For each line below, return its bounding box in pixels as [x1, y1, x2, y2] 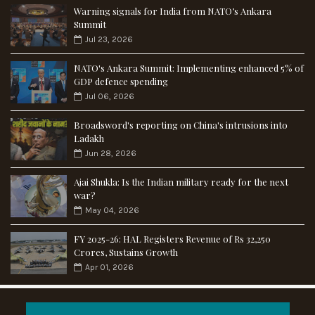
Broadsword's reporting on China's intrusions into [74, 119, 288, 131]
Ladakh [74, 132, 104, 145]
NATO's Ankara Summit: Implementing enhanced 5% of [74, 62, 304, 75]
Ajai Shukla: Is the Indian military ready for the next [74, 176, 288, 188]
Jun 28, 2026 [85, 148, 136, 159]
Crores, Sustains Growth [74, 246, 178, 259]
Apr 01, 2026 [85, 262, 134, 273]
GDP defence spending [74, 75, 168, 88]
